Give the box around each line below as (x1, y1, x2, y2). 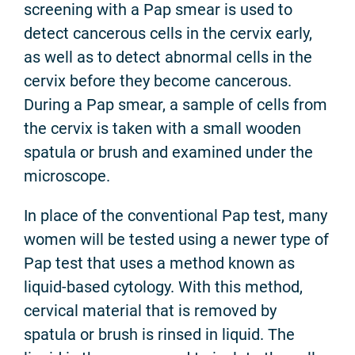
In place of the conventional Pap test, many (24, 205, 327, 225)
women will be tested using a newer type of (24, 229, 329, 249)
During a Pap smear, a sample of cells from (24, 94, 327, 114)
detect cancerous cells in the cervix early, (24, 23, 312, 43)
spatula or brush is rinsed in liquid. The (24, 324, 295, 344)
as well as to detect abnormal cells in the (24, 47, 312, 67)
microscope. (24, 166, 110, 185)
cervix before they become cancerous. (24, 71, 292, 90)
